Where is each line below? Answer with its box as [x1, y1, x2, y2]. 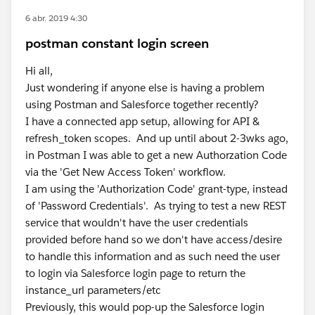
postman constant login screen [25, 35, 209, 51]
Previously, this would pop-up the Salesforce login [25, 300, 264, 314]
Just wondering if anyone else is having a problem [25, 81, 264, 94]
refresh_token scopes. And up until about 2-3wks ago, [25, 131, 288, 145]
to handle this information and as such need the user [25, 250, 280, 263]
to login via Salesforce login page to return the [25, 266, 245, 280]
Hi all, [25, 64, 53, 77]
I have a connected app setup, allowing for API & [25, 115, 259, 128]
